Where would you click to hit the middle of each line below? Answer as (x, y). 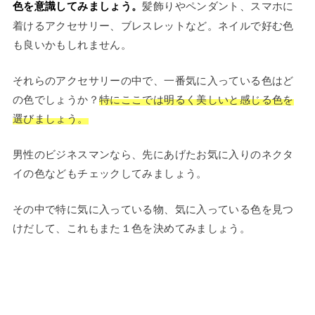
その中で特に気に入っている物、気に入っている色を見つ (153, 209)
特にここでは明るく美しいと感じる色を (196, 99)
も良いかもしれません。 (72, 44)
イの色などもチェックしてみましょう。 (110, 173)
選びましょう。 (50, 118)
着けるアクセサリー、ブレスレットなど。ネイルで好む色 (153, 25)
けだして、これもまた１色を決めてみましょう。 (131, 228)
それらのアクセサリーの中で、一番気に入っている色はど (153, 80)
